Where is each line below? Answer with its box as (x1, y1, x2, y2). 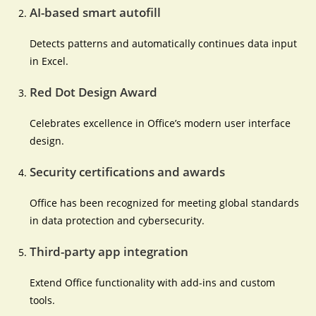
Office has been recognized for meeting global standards (30, 196, 300, 209)
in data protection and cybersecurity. (30, 214, 205, 227)
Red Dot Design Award (30, 84, 158, 100)
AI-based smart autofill (30, 4, 162, 20)
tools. (30, 293, 56, 307)
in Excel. (30, 54, 69, 68)
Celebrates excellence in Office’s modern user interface (30, 116, 291, 130)
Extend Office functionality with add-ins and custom (30, 276, 276, 289)
